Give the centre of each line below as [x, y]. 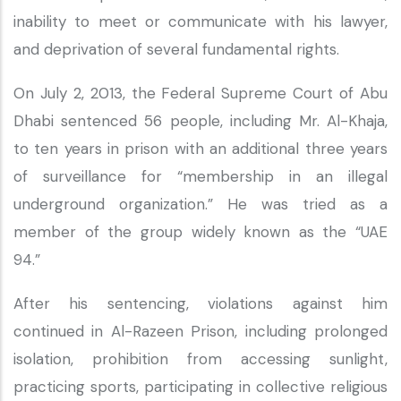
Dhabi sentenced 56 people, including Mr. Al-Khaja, [200, 121]
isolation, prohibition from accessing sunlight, [200, 359]
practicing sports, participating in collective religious [200, 387]
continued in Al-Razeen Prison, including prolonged [200, 331]
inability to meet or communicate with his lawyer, [200, 21]
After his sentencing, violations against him [200, 303]
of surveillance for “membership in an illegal [200, 176]
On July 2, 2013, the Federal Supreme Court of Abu [200, 93]
